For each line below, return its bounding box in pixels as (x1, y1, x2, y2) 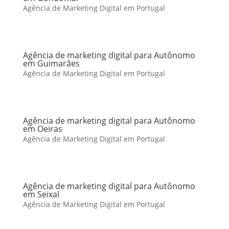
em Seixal (22, 189, 59, 200)
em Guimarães (22, 58, 80, 69)
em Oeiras (22, 123, 62, 134)
